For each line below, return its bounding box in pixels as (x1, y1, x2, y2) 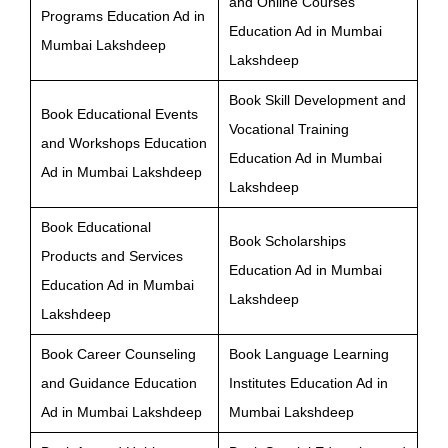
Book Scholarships (229, 232, 346, 249)
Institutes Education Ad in (229, 374, 388, 391)
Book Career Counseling (41, 345, 196, 362)
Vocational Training (229, 120, 349, 137)
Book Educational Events (41, 105, 198, 122)
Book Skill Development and (229, 91, 406, 108)
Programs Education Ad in (41, 7, 205, 24)
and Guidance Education (41, 374, 197, 391)
